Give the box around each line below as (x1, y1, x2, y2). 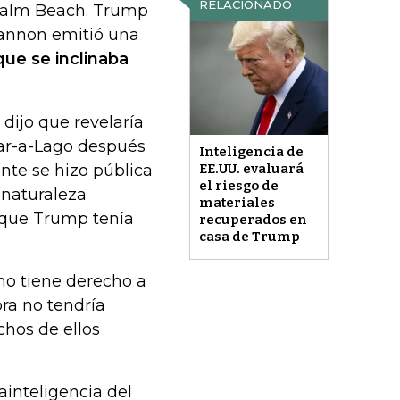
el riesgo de (198, 178, 279, 195)
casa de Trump (198, 229, 300, 246)
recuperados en (198, 212, 307, 229)
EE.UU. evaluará (198, 161, 304, 178)
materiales (198, 195, 275, 212)
